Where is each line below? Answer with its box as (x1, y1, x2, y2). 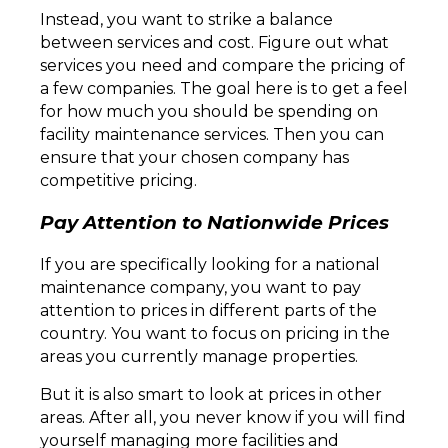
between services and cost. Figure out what (40, 33, 389, 53)
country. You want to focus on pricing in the (40, 323, 390, 343)
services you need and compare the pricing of (40, 56, 405, 76)
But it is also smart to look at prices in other (40, 384, 382, 404)
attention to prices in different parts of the (40, 300, 377, 320)
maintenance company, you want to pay (40, 277, 361, 297)
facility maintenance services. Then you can (40, 125, 384, 145)
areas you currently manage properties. (40, 346, 362, 366)
